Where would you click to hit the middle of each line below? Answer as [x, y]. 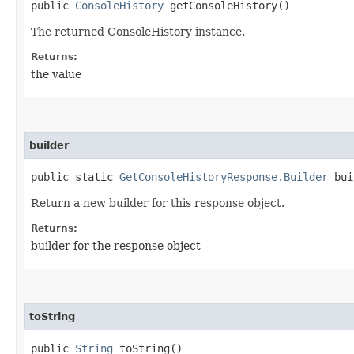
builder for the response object [116, 245]
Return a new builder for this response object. [158, 203]
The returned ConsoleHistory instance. [138, 31]
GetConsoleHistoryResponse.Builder [224, 177]
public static [75, 177]
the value [56, 74]
